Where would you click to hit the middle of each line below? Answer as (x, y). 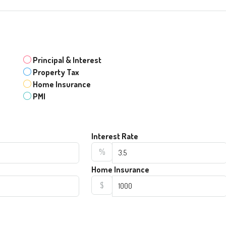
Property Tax (56, 72)
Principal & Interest (67, 60)
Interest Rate (115, 136)
